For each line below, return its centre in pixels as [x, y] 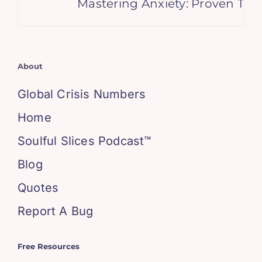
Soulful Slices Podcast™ [84, 141]
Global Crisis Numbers [82, 94]
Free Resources [48, 246]
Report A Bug [55, 211]
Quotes [38, 188]
